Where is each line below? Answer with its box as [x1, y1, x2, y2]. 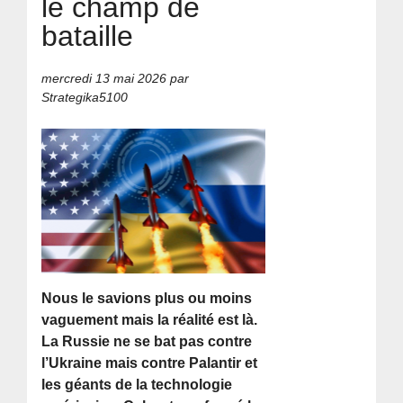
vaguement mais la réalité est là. [41, 311, 258, 327]
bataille [41, 19, 134, 52]
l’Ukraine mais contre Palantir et [41, 354, 258, 371]
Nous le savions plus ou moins [41, 290, 253, 306]
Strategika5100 [41, 90, 129, 105]
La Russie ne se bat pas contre [41, 333, 253, 349]
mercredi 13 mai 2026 [41, 71, 167, 86]
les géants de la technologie [41, 376, 233, 392]
